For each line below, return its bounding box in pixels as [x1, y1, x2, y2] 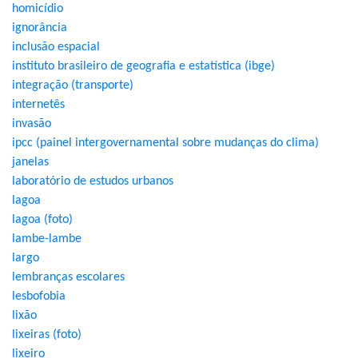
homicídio [12, 2, 63, 15]
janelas [12, 156, 49, 169]
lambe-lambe [12, 233, 82, 245]
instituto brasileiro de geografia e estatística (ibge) [12, 60, 275, 73]
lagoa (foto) [12, 213, 73, 226]
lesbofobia [12, 290, 66, 303]
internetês [12, 98, 65, 111]
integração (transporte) [12, 79, 133, 92]
